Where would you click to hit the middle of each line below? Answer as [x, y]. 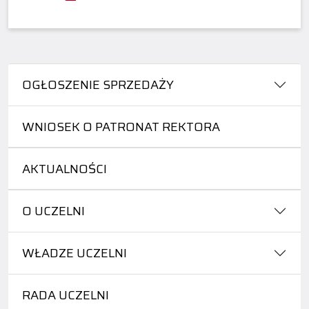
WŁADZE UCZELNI [74, 253]
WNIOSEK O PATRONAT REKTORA [121, 127]
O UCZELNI [53, 211]
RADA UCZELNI [66, 295]
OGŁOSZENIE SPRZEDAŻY [98, 84]
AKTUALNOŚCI [64, 169]
